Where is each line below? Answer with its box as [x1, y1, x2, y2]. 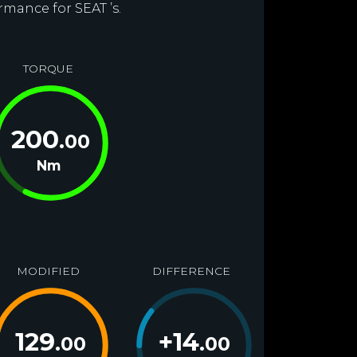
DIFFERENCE [151, 264, 230, 278]
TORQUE [22, 61, 73, 76]
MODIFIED [16, 264, 80, 278]
